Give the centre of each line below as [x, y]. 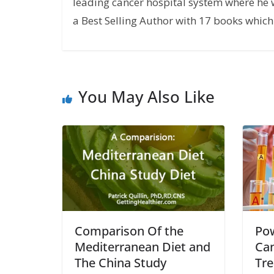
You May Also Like [146, 97]
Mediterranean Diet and [143, 246]
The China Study [120, 262]
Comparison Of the [129, 231]
